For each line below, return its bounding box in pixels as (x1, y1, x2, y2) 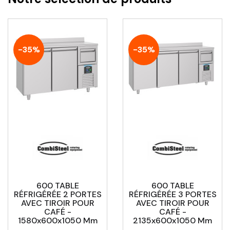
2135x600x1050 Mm (133, 215, 212, 226)
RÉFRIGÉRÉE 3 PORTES (128, 189, 217, 200)
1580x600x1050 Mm (17, 215, 98, 226)
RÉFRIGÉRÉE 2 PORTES (13, 189, 102, 200)
